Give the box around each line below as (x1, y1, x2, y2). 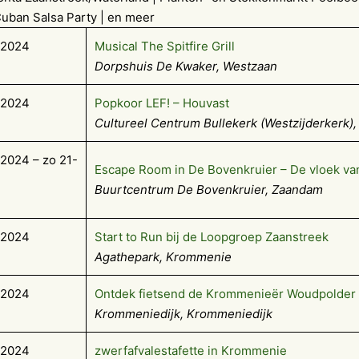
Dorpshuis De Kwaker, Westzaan (95, 58, 277, 75)
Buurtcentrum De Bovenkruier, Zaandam (95, 182, 323, 198)
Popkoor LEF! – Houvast (95, 95, 229, 111)
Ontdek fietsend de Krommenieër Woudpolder (95, 286, 356, 302)
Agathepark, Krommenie (95, 249, 232, 265)
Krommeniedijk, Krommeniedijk (95, 306, 272, 322)
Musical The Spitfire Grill (95, 38, 235, 54)
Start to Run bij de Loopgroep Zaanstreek (95, 229, 329, 245)
